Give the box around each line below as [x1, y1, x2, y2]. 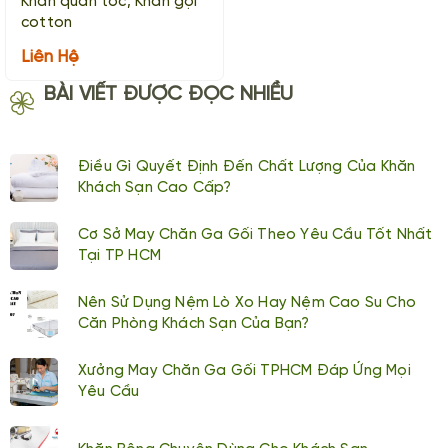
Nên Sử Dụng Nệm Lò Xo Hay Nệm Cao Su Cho [78, 295, 417, 311]
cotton [21, 15, 73, 31]
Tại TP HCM [78, 248, 161, 264]
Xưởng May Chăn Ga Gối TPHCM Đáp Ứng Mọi [78, 363, 411, 379]
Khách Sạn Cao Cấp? [78, 180, 232, 196]
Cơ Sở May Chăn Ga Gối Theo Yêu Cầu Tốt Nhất [78, 227, 433, 243]
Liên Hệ [21, 48, 79, 66]
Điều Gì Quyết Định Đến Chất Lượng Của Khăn [78, 159, 416, 175]
